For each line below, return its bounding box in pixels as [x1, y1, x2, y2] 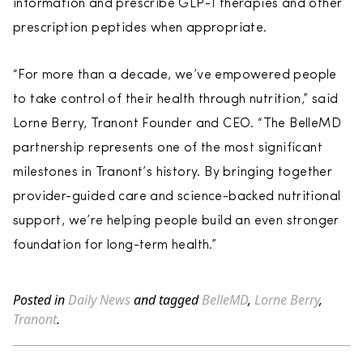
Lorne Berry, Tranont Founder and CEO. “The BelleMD [13, 117, 341, 130]
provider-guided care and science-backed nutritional [13, 190, 341, 203]
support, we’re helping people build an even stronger [13, 215, 340, 228]
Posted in [13, 291, 68, 309]
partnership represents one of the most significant [13, 142, 322, 155]
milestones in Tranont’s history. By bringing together [13, 166, 333, 179]
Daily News [68, 291, 130, 309]
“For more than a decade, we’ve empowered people [13, 69, 337, 82]
